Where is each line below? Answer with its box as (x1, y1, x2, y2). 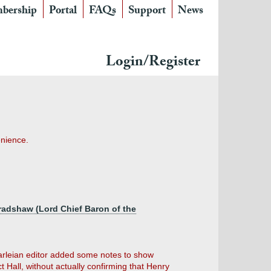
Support (128, 2, 166, 21)
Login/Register (106, 51, 200, 76)
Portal (49, 2, 77, 21)
